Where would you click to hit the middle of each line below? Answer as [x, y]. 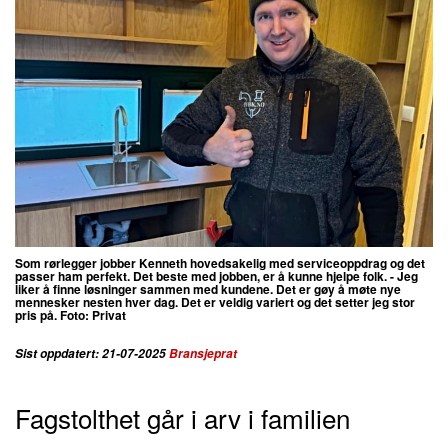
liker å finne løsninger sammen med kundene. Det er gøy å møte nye [208, 288]
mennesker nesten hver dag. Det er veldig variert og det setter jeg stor [215, 301]
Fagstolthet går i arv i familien [182, 417]
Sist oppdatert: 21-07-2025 [92, 353]
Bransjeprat [203, 353]
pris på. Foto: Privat [70, 314]
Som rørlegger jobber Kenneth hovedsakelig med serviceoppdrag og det [220, 262]
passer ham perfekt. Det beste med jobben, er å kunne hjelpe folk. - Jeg [216, 275]
